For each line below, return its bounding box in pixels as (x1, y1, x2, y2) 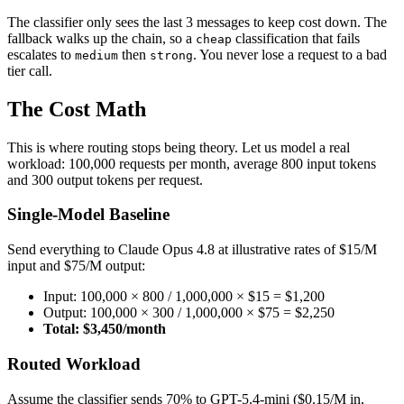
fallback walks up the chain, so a (7, 30, 196, 46)
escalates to (7, 46, 75, 62)
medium (75, 48, 118, 62)
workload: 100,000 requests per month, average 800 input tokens (7, 155, 376, 171)
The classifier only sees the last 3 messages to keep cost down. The (7, 14, 387, 30)
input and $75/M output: (7, 258, 145, 274)
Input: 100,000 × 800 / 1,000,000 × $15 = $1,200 (43, 289, 325, 305)
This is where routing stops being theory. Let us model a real (7, 139, 350, 155)
